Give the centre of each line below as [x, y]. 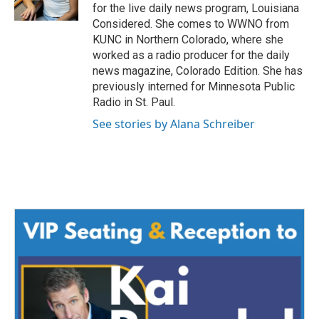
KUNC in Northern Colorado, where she [188, 40]
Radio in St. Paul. [134, 103]
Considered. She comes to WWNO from [191, 24]
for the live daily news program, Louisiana [196, 9]
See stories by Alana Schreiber [174, 124]
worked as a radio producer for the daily [191, 56]
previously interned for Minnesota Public [194, 87]
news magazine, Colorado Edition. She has [198, 71]
